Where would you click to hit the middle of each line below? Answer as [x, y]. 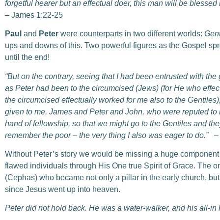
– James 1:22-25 [34, 15]
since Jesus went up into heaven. [63, 189]
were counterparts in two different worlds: [131, 34]
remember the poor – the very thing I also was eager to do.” [110, 135]
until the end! [27, 57]
